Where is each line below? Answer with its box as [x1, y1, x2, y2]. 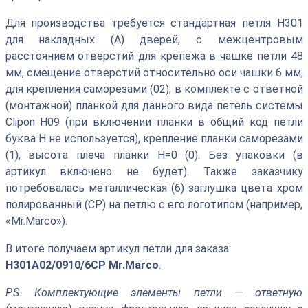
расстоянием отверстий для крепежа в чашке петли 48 [5, 49, 303, 63]
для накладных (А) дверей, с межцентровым [5, 32, 303, 46]
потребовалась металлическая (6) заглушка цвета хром [5, 181, 303, 195]
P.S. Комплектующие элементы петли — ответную [5, 285, 303, 299]
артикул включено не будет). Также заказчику [5, 164, 303, 178]
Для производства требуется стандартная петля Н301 [5, 16, 303, 30]
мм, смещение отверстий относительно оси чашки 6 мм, [5, 65, 303, 79]
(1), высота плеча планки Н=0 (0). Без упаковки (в [5, 148, 303, 162]
